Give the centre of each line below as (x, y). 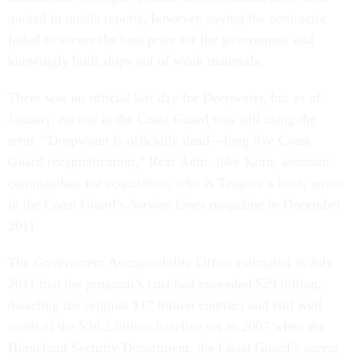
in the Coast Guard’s (69, 204)
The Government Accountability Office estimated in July (171, 262)
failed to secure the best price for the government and (161, 39)
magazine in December (273, 204)
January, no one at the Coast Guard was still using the (162, 119)
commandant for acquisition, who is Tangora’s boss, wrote (175, 183)
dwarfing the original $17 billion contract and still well (165, 305)
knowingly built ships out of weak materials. (139, 61)
